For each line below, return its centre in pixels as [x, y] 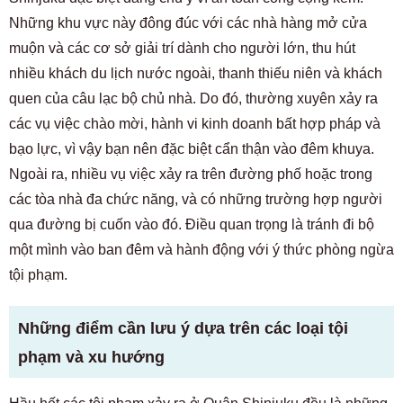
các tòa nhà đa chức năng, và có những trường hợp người [196, 199]
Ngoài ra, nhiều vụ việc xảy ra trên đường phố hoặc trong [191, 174]
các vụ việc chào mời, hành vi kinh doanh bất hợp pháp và [195, 123]
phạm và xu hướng [91, 357]
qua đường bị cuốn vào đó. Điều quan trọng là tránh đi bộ [192, 224]
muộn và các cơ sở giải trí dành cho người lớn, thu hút [182, 48]
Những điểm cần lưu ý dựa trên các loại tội [183, 328]
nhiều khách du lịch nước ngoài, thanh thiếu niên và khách [196, 73]
